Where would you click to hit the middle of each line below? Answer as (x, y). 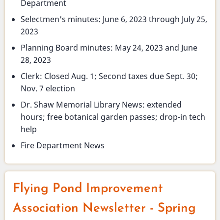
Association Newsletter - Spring (104, 208)
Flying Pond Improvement (88, 189)
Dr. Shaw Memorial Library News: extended (101, 104)
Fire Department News (63, 145)
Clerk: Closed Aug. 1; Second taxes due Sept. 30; (109, 76)
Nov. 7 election (48, 88)
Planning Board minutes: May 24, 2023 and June (109, 47)
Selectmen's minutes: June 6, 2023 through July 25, (114, 19)
